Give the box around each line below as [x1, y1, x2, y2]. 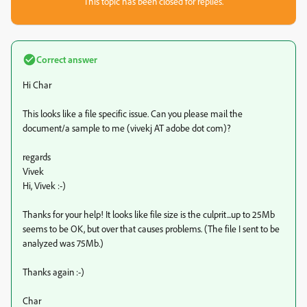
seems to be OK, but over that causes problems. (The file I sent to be [23, 223, 280, 234]
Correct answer [36, 53, 97, 65]
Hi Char [23, 79, 51, 90]
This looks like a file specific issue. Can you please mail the [23, 108, 243, 119]
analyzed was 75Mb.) [23, 237, 103, 249]
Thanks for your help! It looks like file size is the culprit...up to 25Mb [23, 208, 275, 220]
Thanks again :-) [23, 266, 84, 278]
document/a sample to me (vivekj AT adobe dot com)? [23, 122, 231, 134]
